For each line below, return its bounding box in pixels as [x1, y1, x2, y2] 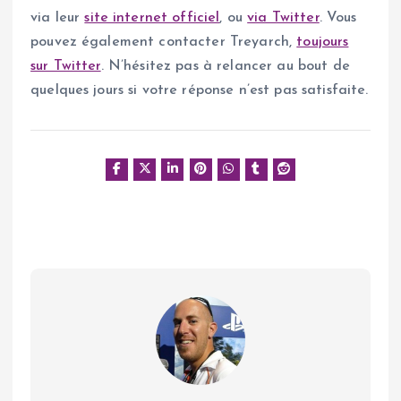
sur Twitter [30, 58, 101, 73]
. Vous [319, 10, 357, 25]
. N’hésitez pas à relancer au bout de [100, 58, 350, 73]
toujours [296, 34, 349, 49]
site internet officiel [84, 10, 220, 25]
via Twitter [247, 10, 320, 25]
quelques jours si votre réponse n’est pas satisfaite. [30, 82, 369, 98]
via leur [30, 10, 85, 25]
